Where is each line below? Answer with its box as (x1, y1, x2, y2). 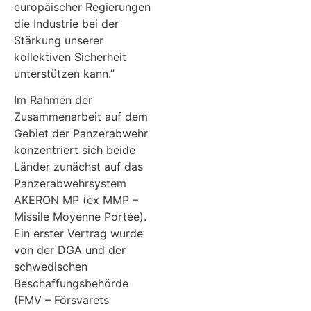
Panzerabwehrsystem (14, 176, 126, 190)
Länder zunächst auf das (14, 160, 143, 174)
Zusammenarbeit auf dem (14, 110, 148, 124)
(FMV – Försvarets (14, 293, 109, 307)
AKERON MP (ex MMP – (14, 193, 138, 207)
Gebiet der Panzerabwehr (14, 126, 148, 140)
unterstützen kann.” (14, 66, 115, 81)
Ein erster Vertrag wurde (14, 226, 143, 240)
